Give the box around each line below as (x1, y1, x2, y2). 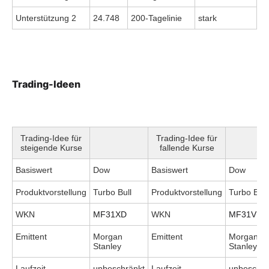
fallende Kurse (159, 143, 214, 153)
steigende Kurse (20, 143, 82, 153)
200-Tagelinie (131, 13, 182, 23)
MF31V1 (229, 210, 261, 220)
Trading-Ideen (12, 78, 80, 91)
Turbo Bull (93, 187, 131, 198)
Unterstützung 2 (16, 13, 76, 23)
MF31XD (93, 210, 127, 220)
